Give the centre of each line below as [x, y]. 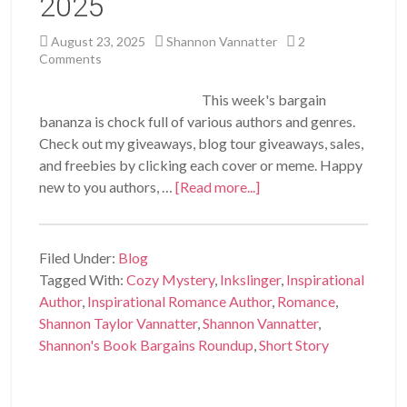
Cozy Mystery [171, 280]
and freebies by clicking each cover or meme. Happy [201, 165]
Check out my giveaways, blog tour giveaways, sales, [202, 144]
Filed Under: [79, 258]
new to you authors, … [108, 187]
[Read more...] [218, 187]
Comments [71, 59]
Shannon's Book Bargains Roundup [147, 345]
